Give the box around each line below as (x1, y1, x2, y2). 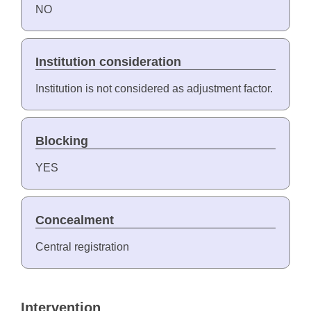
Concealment (35, 213, 114, 228)
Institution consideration (35, 55, 181, 69)
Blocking (35, 134, 88, 149)
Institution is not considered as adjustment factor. (35, 83, 273, 95)
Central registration (35, 241, 129, 253)
